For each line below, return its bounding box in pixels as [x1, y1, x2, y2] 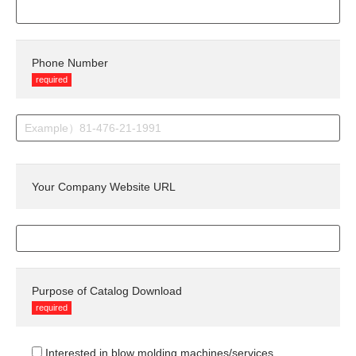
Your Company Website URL [32, 180, 176, 194]
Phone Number [32, 56, 108, 70]
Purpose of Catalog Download [32, 284, 182, 298]
